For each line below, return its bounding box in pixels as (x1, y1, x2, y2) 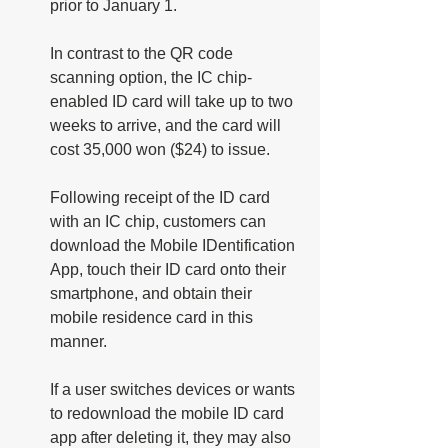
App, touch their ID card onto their (50, 260, 290, 278)
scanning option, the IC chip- (50, 68, 252, 86)
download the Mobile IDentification (50, 236, 299, 254)
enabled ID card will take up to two (50, 92, 297, 110)
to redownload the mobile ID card (50, 404, 288, 422)
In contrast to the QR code (50, 44, 237, 62)
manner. (50, 332, 107, 350)
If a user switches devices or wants (50, 380, 299, 398)
